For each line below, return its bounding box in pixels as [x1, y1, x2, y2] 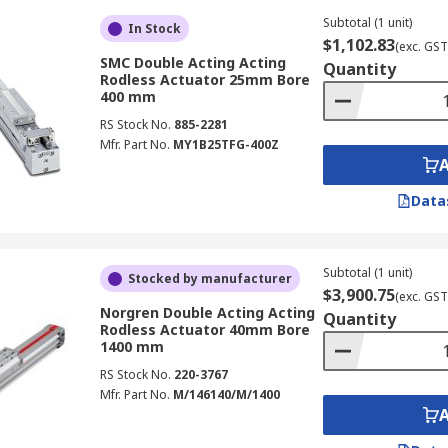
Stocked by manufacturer [127, 270, 292, 287]
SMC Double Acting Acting [99, 53, 286, 72]
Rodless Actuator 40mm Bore [99, 320, 310, 339]
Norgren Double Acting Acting [99, 303, 315, 322]
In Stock [127, 20, 181, 37]
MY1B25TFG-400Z [172, 136, 279, 153]
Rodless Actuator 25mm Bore [99, 70, 310, 89]
